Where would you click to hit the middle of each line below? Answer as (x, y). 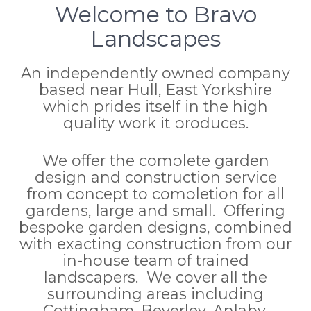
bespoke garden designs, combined (155, 227)
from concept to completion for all (155, 193)
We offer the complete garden (155, 160)
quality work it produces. (155, 123)
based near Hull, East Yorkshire (155, 89)
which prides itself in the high (155, 106)
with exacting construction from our (155, 243)
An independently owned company (155, 73)
